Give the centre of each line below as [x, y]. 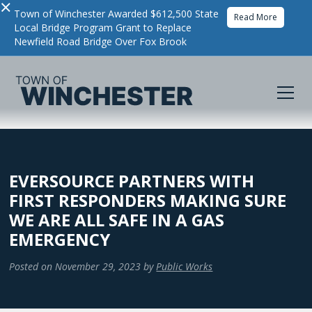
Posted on [31, 266]
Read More [256, 17]
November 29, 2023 [98, 266]
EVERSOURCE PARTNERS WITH [132, 181]
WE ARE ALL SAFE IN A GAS [117, 220]
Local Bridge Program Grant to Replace [103, 28]
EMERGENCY [60, 239]
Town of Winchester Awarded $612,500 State [116, 14]
